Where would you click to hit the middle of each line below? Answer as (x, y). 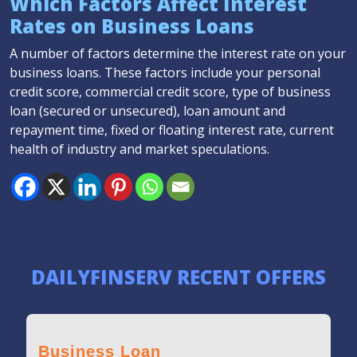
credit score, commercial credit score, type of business (170, 92)
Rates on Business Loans (132, 26)
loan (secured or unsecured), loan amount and (147, 111)
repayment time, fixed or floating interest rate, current (172, 130)
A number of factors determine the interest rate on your (178, 53)
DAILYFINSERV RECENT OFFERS (178, 277)
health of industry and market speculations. (139, 149)
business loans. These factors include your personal (165, 73)
